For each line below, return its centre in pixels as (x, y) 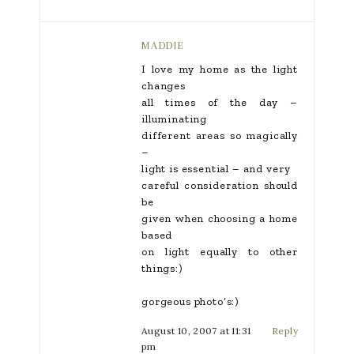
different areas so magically (220, 136)
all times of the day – (220, 102)
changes (164, 86)
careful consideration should (220, 185)
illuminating (175, 119)
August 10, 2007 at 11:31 (196, 331)
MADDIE (163, 45)
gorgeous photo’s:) (190, 301)
